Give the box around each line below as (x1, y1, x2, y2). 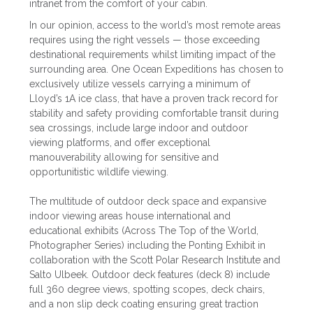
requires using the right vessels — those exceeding (29, 34, 260, 46)
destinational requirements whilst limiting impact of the (29, 49, 275, 61)
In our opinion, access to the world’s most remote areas (29, 20, 281, 31)
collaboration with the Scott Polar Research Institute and (29, 254, 280, 266)
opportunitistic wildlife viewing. (29, 166, 168, 178)
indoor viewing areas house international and (29, 210, 231, 222)
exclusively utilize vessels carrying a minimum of (29, 78, 250, 90)
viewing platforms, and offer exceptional (29, 137, 210, 149)
